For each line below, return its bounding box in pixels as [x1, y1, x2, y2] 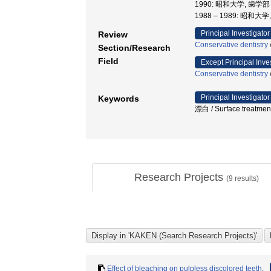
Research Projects [134, 171, 226, 183]
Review [98, 30, 128, 39]
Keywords [98, 94, 139, 103]
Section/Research [98, 43, 171, 53]
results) [232, 174, 259, 183]
